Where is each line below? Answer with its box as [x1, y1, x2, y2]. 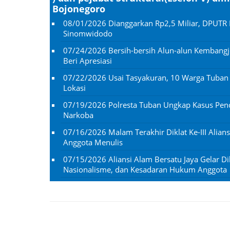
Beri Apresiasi [63, 55, 112, 66]
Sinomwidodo [63, 28, 112, 39]
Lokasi [63, 82, 86, 93]
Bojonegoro [52, 2, 105, 15]
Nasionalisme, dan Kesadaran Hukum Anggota [63, 164, 227, 175]
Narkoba [63, 109, 93, 120]
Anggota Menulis [63, 137, 123, 147]
